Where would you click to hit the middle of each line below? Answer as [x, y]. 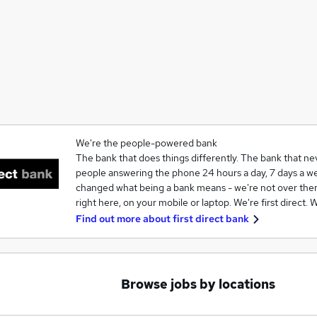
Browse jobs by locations [198, 284]
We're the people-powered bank [146, 143]
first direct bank [211, 219]
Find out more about [124, 219]
